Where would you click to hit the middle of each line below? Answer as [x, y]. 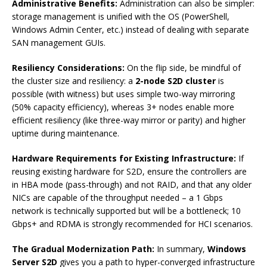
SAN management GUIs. [59, 43]
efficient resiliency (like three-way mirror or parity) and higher [129, 120]
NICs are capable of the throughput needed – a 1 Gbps [117, 198]
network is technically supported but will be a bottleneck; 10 [126, 211]
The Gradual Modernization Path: [83, 249]
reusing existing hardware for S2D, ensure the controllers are [129, 172]
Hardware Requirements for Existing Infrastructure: [124, 159]
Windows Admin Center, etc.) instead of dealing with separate [131, 30]
